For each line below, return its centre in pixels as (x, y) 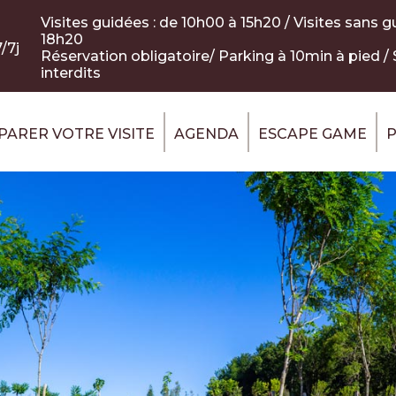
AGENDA (206, 133)
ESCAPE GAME (312, 133)
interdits (71, 73)
